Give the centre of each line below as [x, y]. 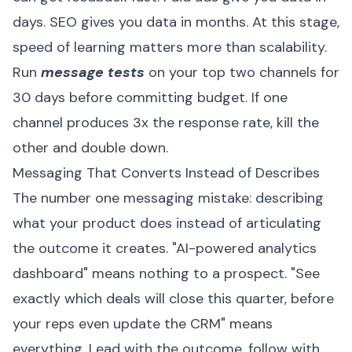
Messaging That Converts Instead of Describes [166, 173]
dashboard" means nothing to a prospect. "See [166, 273]
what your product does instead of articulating [167, 223]
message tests [93, 72]
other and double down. [90, 148]
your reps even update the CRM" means [143, 324]
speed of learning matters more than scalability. [170, 47]
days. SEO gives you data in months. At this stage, [176, 22]
